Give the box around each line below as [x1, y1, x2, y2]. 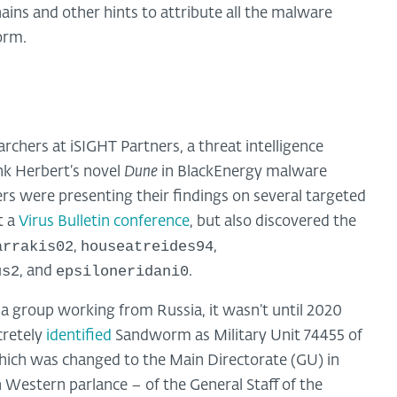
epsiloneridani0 [56, 263, 189, 281]
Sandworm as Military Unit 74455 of [112, 329, 362, 345]
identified [46, 329, 112, 345]
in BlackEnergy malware [158, 165, 327, 181]
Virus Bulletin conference [19, 214, 190, 230]
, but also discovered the [190, 214, 356, 230]
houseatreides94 [81, 238, 214, 256]
